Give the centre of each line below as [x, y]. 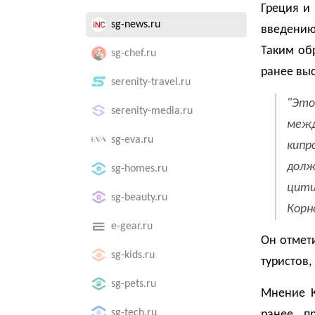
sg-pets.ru [134, 284]
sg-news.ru [136, 25]
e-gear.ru [132, 226]
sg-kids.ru [133, 255]
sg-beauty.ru [139, 198]
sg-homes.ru [139, 169]
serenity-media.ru [152, 111]
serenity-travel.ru [151, 82]
